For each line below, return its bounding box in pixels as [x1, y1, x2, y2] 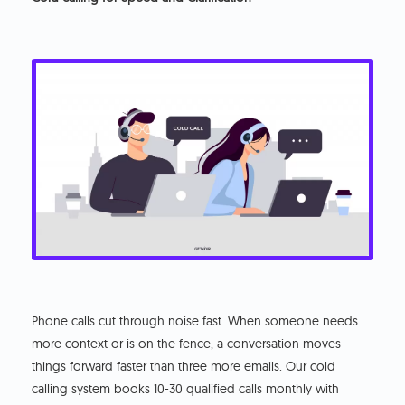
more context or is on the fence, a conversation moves [32, 335, 342, 353]
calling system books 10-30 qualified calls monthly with [32, 381, 340, 398]
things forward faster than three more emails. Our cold [32, 358, 336, 375]
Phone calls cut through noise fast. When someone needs [32, 313, 359, 330]
